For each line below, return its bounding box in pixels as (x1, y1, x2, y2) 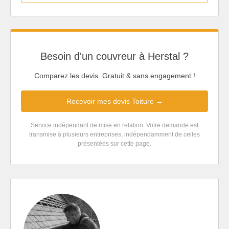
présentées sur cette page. (78, 140, 151, 148)
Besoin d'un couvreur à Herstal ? (40, 50, 189, 62)
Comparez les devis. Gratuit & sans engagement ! (34, 72, 195, 80)
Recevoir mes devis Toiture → (66, 97, 163, 106)
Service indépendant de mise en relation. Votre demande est (31, 122, 198, 129)
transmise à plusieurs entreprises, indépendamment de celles (29, 131, 200, 139)
